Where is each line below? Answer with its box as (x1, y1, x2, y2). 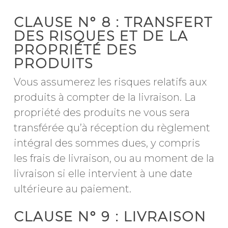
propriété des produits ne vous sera (13, 106, 190, 119)
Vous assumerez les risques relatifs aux (13, 76, 207, 88)
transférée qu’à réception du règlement (13, 122, 210, 134)
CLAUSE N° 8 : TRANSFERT (13, 14, 213, 31)
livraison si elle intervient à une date (13, 167, 192, 180)
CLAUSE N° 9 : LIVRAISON (13, 209, 206, 225)
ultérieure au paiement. (13, 183, 131, 195)
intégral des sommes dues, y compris (13, 137, 200, 149)
